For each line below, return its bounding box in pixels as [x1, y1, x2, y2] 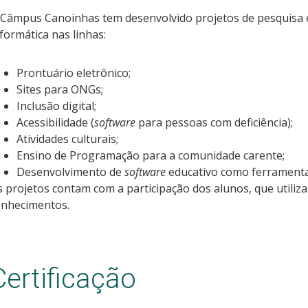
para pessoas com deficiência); [135, 114, 293, 130]
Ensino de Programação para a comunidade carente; [16, 147, 285, 163]
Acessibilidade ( [16, 114, 94, 130]
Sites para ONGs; [16, 81, 103, 97]
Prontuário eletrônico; [16, 65, 131, 80]
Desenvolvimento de [16, 164, 124, 179]
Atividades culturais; [16, 131, 118, 146]
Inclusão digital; [16, 98, 96, 113]
